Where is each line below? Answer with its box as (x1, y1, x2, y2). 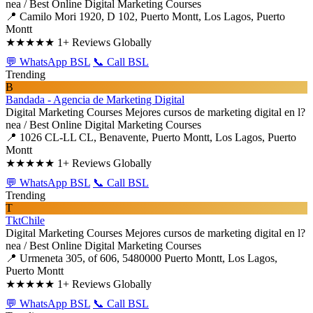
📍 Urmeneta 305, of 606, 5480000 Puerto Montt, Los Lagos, (6, 252, 277, 264)
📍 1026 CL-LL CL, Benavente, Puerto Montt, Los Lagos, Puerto (6, 131, 296, 143)
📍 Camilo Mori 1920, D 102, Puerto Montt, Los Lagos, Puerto (6, 10, 285, 22)
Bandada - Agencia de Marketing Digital (6, 94, 184, 105)
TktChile (6, 214, 45, 226)
